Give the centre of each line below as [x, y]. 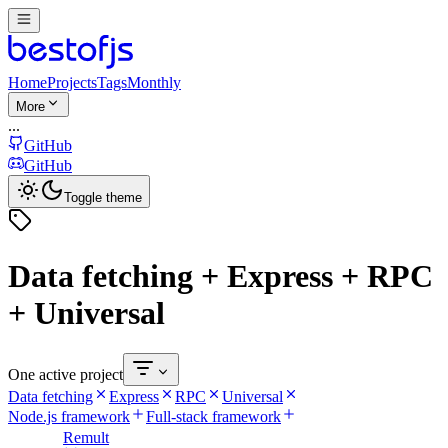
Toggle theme [103, 198]
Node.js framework [69, 417]
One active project [65, 375]
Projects [72, 83]
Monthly [154, 83]
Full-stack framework [213, 417]
